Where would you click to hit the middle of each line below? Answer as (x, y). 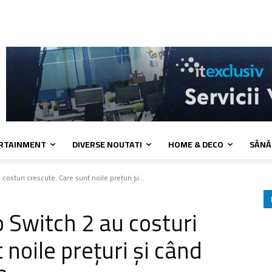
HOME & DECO (196, 145)
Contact (97, 21)
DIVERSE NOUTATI (107, 145)
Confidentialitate (53, 21)
